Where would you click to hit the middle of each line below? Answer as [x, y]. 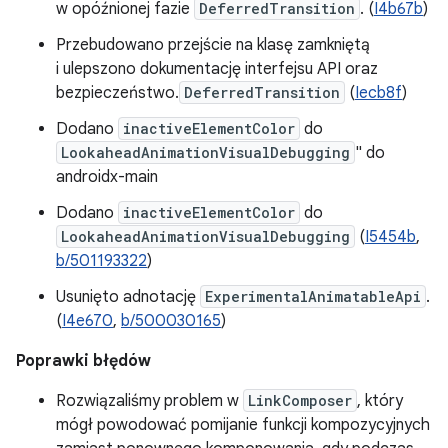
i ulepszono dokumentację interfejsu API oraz [217, 69]
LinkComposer [300, 400]
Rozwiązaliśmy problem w [149, 401]
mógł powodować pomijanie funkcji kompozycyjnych [243, 425]
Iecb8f [378, 93]
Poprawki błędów [83, 361]
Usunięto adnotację [128, 297]
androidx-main [107, 177]
